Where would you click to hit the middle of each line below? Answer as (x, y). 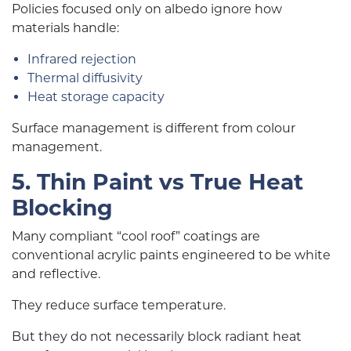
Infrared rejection (82, 59)
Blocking (62, 208)
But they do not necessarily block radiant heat (157, 337)
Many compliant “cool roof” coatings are (136, 236)
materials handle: (65, 28)
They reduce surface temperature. (119, 305)
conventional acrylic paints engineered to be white (171, 255)
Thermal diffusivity (85, 78)
